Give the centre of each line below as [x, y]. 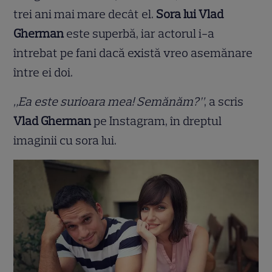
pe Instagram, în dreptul [158, 121]
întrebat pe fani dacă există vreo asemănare [133, 53]
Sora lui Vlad [190, 14]
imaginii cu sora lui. [65, 141]
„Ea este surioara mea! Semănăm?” [109, 102]
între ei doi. [43, 73]
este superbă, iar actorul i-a [139, 34]
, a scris [224, 102]
